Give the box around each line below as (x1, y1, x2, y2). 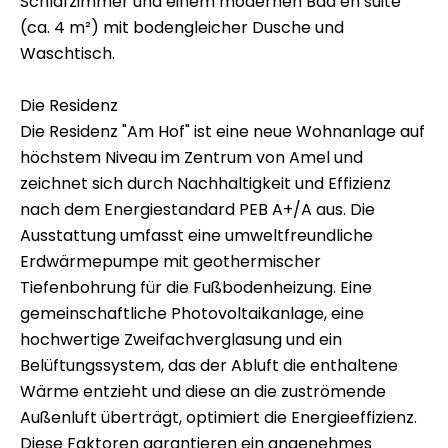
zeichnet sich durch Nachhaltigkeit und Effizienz (20, 172, 391, 195)
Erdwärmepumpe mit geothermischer (20, 250, 321, 273)
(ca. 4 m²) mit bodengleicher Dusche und (20, 16, 344, 39)
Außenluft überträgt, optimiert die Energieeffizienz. (20, 406, 417, 429)
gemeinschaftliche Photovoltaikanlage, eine (20, 302, 364, 325)
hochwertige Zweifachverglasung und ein (20, 328, 342, 351)
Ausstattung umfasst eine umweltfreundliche (20, 224, 373, 247)
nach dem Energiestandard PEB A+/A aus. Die (20, 198, 375, 221)
